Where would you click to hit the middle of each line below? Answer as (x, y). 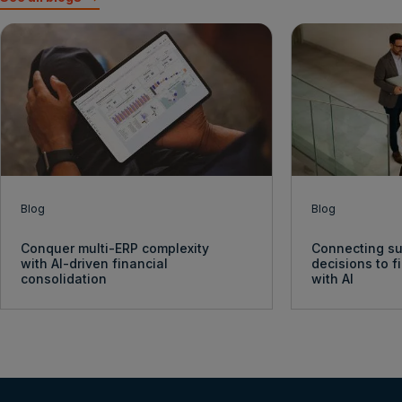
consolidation (64, 279)
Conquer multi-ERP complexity (115, 249)
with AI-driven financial (94, 264)
